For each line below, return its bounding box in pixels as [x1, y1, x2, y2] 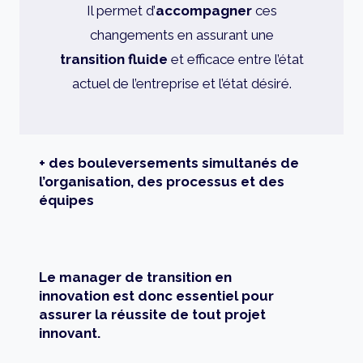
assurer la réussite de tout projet [39, 305, 266, 322]
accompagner [155, 2, 255, 19]
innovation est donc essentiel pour [39, 287, 274, 304]
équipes [39, 191, 94, 208]
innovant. [39, 324, 100, 341]
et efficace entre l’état [167, 50, 304, 67]
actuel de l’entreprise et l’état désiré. [71, 75, 292, 92]
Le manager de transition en [39, 268, 232, 285]
